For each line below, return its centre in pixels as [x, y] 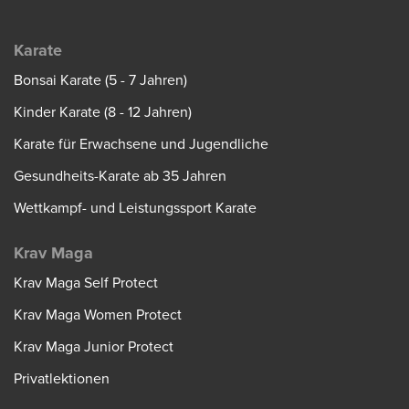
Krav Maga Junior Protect [94, 346]
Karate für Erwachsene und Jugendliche [141, 145]
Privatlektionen [62, 378]
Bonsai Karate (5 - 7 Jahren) [100, 81]
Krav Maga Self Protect [86, 283]
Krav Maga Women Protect [98, 315]
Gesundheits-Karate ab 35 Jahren [120, 177]
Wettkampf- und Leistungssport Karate [135, 209]
